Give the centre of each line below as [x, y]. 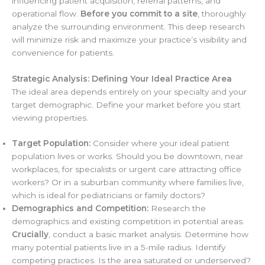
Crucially [30, 235]
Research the [177, 209]
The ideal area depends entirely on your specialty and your [129, 91]
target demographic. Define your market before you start [126, 104]
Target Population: [51, 143]
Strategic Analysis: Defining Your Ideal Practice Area [122, 78]
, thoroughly [222, 13]
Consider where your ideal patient [160, 143]
